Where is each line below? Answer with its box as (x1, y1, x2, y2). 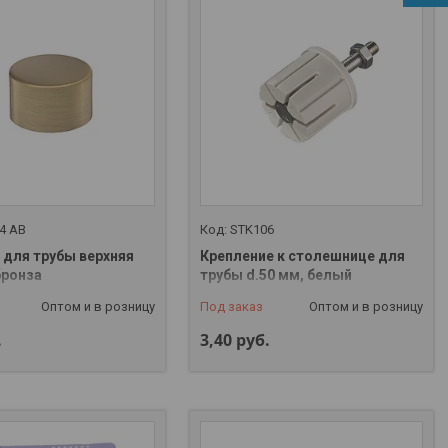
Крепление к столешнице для (200, 247, 406, 264)
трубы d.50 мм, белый (200, 266, 353, 283)
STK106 (230, 221, 275, 237)
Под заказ (200, 298, 264, 314)
